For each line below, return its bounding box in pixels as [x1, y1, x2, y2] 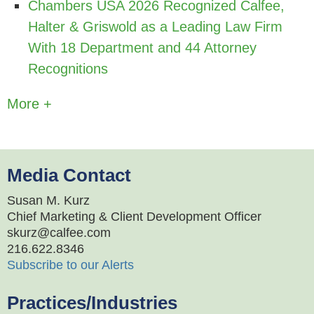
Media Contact [7, 165, 131, 186]
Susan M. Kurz [7, 193, 90, 208]
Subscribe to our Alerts [7, 258, 134, 273]
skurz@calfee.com [7, 226, 111, 240]
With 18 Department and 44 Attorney [28, 40, 257, 56]
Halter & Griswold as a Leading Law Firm [28, 19, 282, 35]
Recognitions [28, 61, 108, 77]
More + [7, 96, 52, 112]
